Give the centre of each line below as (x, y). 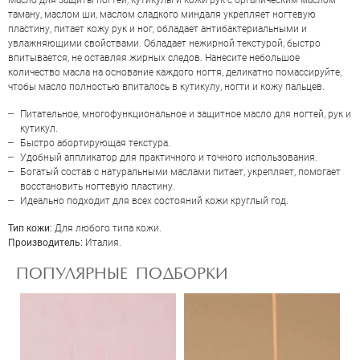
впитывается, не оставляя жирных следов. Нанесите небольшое (154, 58)
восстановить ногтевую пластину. (99, 186)
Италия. (103, 243)
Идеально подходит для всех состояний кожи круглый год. (154, 201)
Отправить (180, 240)
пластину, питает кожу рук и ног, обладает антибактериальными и (157, 29)
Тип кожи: (31, 228)
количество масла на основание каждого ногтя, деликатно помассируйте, (175, 72)
